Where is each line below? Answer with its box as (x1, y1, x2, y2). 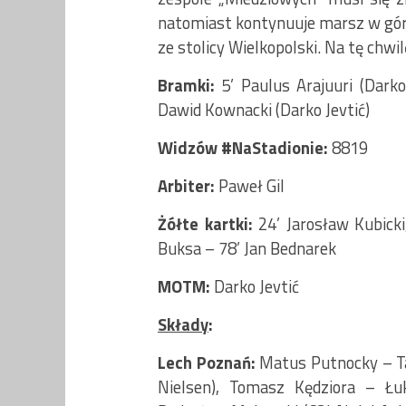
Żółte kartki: (158, 210, 259, 237)
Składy (158, 311, 208, 337)
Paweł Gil (215, 172, 285, 198)
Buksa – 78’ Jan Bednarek (158, 235, 336, 261)
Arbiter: (158, 172, 215, 198)
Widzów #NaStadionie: (158, 134, 332, 160)
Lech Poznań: (158, 349, 256, 375)
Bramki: (158, 72, 222, 98)
